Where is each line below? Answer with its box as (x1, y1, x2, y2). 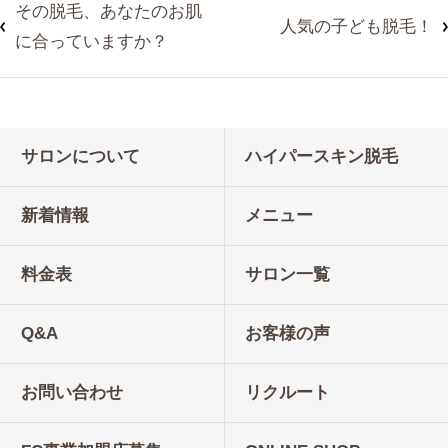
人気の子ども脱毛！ (280, 17, 433, 37)
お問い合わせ (21, 383, 123, 403)
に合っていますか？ (15, 32, 168, 52)
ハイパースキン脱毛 (245, 147, 398, 167)
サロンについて (21, 147, 140, 167)
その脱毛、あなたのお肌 (15, 2, 202, 22)
